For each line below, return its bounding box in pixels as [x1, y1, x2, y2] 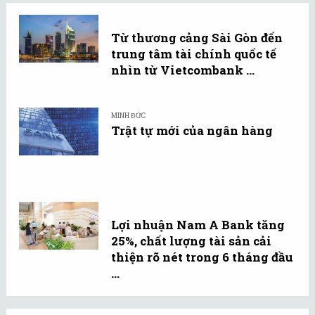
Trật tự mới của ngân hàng [111, 122, 273, 139]
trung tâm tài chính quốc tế [111, 45, 276, 62]
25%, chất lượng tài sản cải [111, 232, 271, 249]
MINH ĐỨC [111, 110, 146, 120]
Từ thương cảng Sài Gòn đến [111, 29, 283, 46]
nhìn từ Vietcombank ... [111, 61, 255, 78]
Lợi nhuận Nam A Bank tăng [111, 216, 285, 233]
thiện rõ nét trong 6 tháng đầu [111, 248, 293, 265]
